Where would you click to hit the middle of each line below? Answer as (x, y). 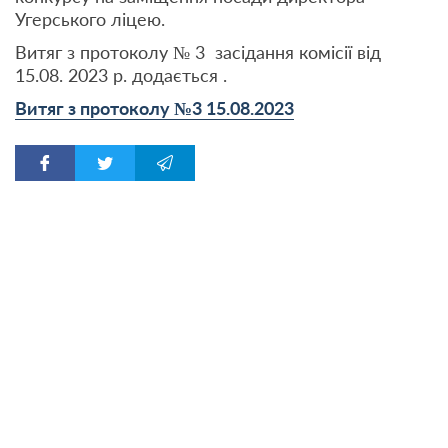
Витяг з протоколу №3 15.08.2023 (154, 108)
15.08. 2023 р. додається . (121, 75)
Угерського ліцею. (90, 19)
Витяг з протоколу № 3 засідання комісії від (198, 52)
